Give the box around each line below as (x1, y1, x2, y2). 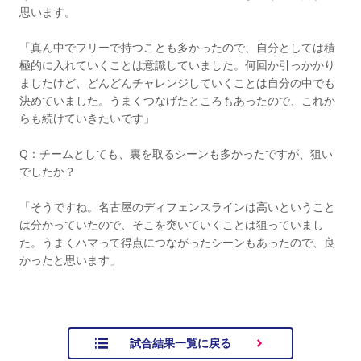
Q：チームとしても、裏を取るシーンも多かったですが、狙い (19, 146, 333, 161)
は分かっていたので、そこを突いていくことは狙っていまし (19, 217, 324, 232)
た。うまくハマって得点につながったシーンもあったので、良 (19, 234, 335, 250)
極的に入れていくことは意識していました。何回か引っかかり (19, 57, 335, 73)
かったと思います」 (19, 252, 121, 268)
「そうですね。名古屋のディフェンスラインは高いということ (19, 199, 335, 214)
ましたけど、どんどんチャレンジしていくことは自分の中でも (19, 75, 335, 90)
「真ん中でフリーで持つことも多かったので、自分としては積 (19, 39, 335, 55)
